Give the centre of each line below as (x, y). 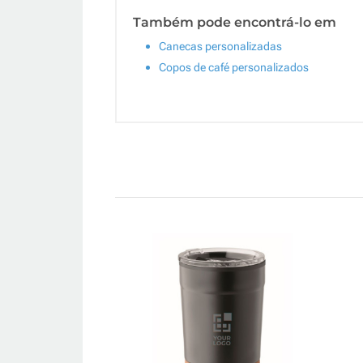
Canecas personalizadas (220, 46)
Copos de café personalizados (234, 67)
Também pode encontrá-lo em (235, 22)
